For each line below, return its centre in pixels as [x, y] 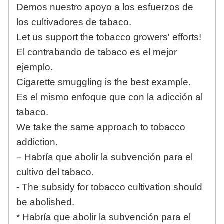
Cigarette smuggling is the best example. [103, 82]
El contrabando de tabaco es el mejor [96, 52]
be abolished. [45, 202]
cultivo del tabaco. [55, 172]
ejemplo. [34, 67]
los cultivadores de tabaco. [74, 22]
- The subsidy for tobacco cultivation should [109, 187]
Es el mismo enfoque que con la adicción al [109, 97]
